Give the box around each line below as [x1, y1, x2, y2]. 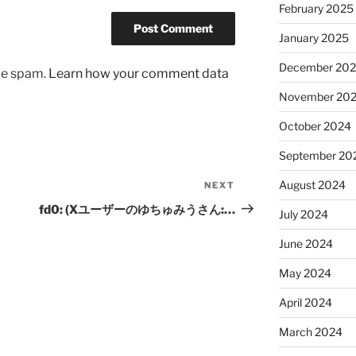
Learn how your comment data [48, 65, 229, 81]
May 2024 [278, 266, 331, 281]
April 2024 [278, 296, 332, 310]
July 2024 [278, 207, 328, 222]
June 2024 [278, 237, 333, 251]
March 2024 [278, 325, 342, 339]
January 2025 [278, 31, 349, 45]
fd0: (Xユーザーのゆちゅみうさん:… [39, 202, 236, 217]
